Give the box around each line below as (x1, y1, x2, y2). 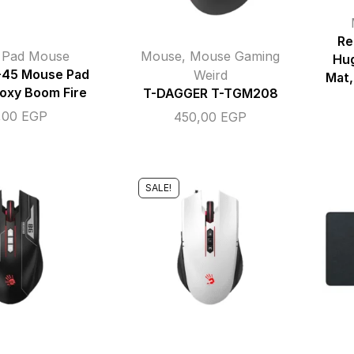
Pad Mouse (2, 48, 70, 65)
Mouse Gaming (190, 48, 280, 65)
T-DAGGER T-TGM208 (142, 86, 278, 102)
